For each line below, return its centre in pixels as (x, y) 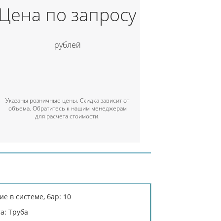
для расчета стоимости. (68, 116)
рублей (67, 45)
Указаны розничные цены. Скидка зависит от (68, 100)
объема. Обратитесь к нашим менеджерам (67, 108)
